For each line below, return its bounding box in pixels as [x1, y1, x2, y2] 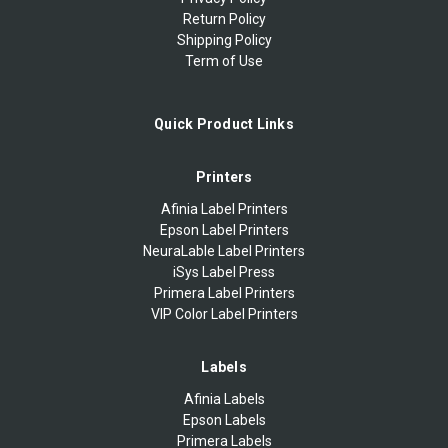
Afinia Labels [183, 390, 265, 407]
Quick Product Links [154, 115, 294, 132]
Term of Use [185, 52, 263, 69]
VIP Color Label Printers [150, 305, 298, 322]
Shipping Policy [176, 31, 272, 48]
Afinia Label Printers [160, 200, 288, 217]
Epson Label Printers [159, 221, 289, 238]
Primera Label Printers [153, 284, 295, 301]
